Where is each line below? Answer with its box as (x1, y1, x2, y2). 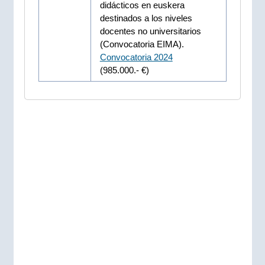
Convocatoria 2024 (99, 51, 173, 62)
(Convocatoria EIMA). (99, 38, 184, 49)
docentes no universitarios (99, 25, 201, 36)
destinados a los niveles (99, 12, 192, 23)
